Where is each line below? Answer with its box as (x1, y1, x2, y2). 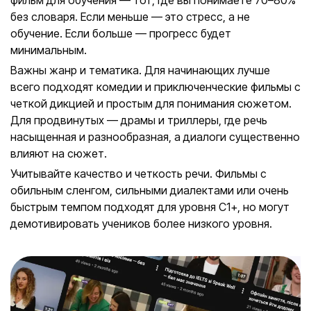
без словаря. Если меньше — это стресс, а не (10, 10, 250, 24)
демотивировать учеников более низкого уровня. (10, 217, 272, 230)
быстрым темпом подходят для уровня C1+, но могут (10, 200, 289, 214)
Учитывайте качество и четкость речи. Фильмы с (10, 167, 267, 180)
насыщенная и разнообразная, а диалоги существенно (10, 130, 300, 144)
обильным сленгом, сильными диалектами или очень (10, 183, 289, 197)
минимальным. (10, 43, 87, 57)
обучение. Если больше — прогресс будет (10, 26, 231, 40)
